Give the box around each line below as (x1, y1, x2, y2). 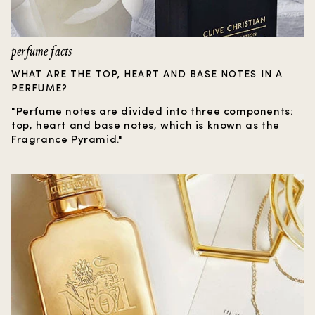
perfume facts (11, 44, 72, 60)
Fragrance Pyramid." (11, 131, 123, 146)
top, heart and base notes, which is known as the (11, 117, 280, 132)
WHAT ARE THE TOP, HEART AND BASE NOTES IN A (11, 67, 283, 81)
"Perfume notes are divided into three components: (11, 103, 294, 118)
